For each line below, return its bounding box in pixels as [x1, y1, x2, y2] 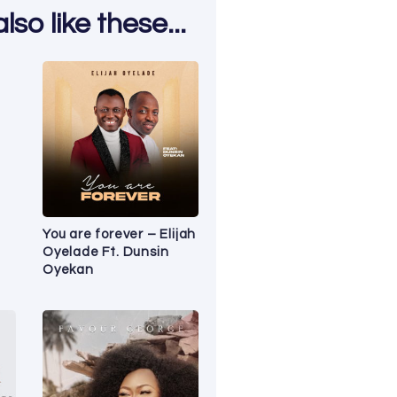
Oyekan [43, 262, 94, 276]
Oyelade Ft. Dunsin [43, 245, 169, 259]
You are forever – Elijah [43, 227, 197, 241]
